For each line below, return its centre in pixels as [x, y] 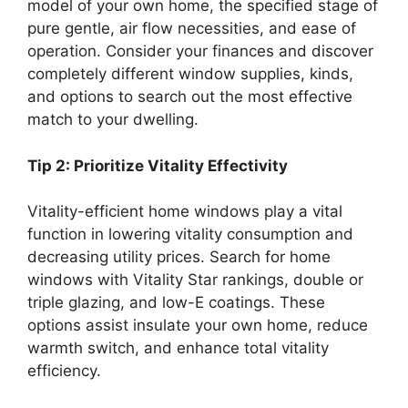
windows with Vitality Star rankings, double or [195, 280]
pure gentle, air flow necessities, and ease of [192, 29]
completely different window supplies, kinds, [190, 74]
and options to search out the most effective [190, 97]
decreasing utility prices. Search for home [179, 257]
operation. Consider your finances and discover [200, 51]
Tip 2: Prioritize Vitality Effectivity [158, 165]
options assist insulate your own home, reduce [198, 326]
